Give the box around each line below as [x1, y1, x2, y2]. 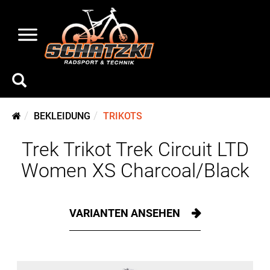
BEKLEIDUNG [34, 110, 90, 122]
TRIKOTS [103, 110, 142, 122]
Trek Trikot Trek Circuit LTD [21, 138, 249, 161]
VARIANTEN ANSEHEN [69, 207, 183, 219]
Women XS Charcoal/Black [20, 159, 250, 182]
